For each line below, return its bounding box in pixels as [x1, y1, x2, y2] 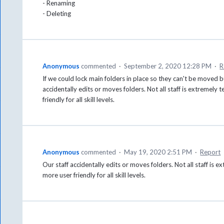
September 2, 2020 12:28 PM [124, 62, 212, 70]
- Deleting [42, 9, 71, 18]
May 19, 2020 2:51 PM [124, 148, 192, 156]
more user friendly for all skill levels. [42, 171, 146, 179]
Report [200, 148, 221, 156]
